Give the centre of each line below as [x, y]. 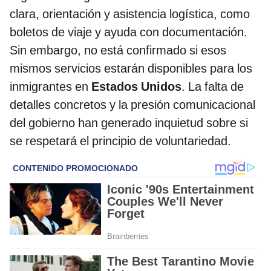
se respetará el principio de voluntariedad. [120, 141]
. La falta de [213, 86]
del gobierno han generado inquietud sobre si [129, 122]
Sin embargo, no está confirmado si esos [118, 50]
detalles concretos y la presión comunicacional [132, 104]
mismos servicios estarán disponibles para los [131, 68]
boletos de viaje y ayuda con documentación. [129, 32]
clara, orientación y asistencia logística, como [130, 14]
